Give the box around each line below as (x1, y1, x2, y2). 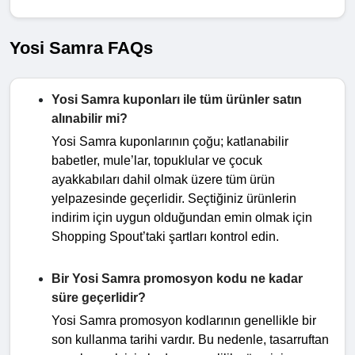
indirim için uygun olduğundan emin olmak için (52, 210, 312, 224)
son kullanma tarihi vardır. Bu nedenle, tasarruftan (52, 332, 329, 346)
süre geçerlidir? (52, 290, 146, 304)
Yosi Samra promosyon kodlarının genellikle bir (52, 313, 316, 327)
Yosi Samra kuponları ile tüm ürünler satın (52, 92, 302, 106)
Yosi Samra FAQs (10, 37, 153, 58)
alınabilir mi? (52, 111, 128, 125)
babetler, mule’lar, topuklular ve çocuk (52, 153, 262, 167)
